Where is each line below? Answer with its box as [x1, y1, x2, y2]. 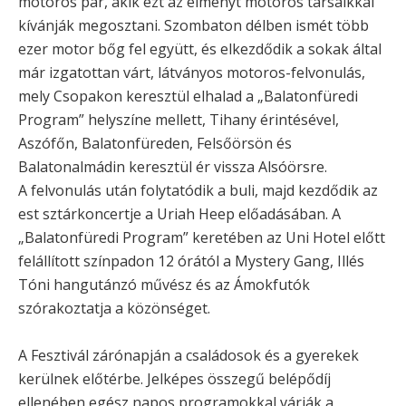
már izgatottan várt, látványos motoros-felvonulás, [18, 62, 365, 82]
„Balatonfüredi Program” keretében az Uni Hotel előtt [18, 227, 385, 247]
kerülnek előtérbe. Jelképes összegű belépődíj [18, 368, 331, 389]
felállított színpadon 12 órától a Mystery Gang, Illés [18, 250, 364, 271]
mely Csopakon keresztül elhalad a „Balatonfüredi [18, 85, 358, 106]
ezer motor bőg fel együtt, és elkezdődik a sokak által [18, 38, 382, 59]
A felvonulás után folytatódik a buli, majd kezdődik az [18, 179, 378, 200]
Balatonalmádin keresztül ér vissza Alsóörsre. [18, 156, 327, 177]
